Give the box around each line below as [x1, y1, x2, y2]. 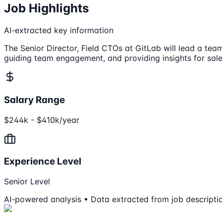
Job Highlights [4, 1, 89, 16]
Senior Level [4, 176, 50, 187]
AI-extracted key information [4, 25, 113, 36]
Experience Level [4, 156, 81, 167]
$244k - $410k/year [4, 114, 79, 125]
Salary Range [4, 94, 65, 106]
